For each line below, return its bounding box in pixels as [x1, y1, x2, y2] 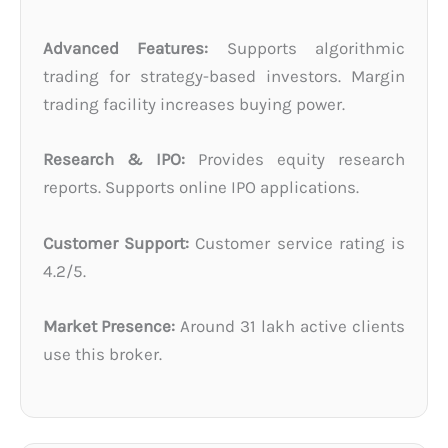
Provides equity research [185, 149, 405, 170]
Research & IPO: [43, 149, 185, 170]
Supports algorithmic [208, 38, 405, 59]
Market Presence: [43, 315, 175, 336]
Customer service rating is [189, 232, 405, 253]
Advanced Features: [43, 38, 208, 59]
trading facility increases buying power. [43, 94, 345, 115]
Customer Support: [43, 232, 189, 253]
